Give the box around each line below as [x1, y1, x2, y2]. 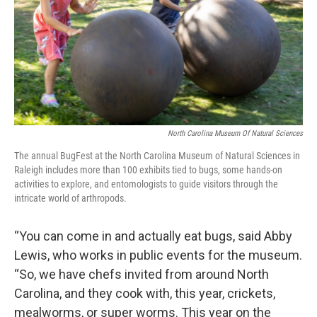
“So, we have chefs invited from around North [14, 266, 269, 282]
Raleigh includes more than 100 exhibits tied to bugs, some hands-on [14, 163, 282, 175]
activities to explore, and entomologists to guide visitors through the [14, 178, 278, 190]
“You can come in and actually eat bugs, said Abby [14, 228, 292, 243]
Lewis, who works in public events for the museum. [14, 247, 302, 263]
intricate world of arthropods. [14, 192, 127, 204]
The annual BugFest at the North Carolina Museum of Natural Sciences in [14, 149, 300, 161]
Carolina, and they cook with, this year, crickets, [14, 285, 275, 301]
